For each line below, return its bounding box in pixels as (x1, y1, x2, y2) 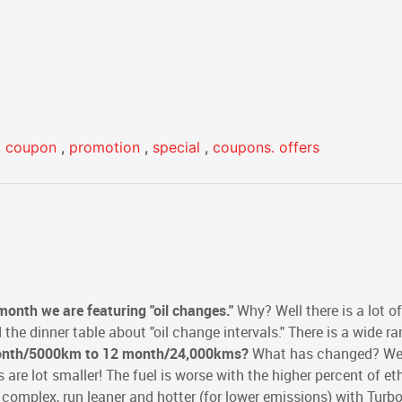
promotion (69, 138, 140, 157)
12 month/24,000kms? (102, 344, 249, 364)
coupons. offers (213, 138, 319, 157)
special (153, 138, 200, 157)
